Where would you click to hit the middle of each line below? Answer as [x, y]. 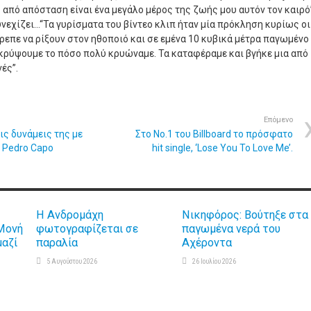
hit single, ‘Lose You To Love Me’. [222, 148]
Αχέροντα [207, 243]
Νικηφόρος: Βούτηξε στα [245, 215]
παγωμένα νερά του [231, 229]
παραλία [57, 243]
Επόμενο [278, 120]
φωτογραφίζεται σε [87, 229]
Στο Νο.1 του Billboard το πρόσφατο [214, 134]
